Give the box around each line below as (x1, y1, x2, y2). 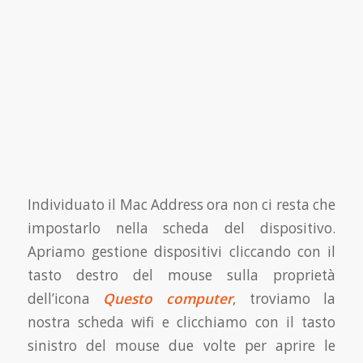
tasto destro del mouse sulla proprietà (27, 266, 336, 285)
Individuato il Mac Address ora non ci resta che (27, 195, 336, 215)
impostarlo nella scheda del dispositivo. (27, 219, 336, 238)
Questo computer (103, 289, 233, 309)
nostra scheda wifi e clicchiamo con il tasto (27, 313, 336, 332)
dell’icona (27, 289, 104, 309)
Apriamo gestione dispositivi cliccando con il (27, 242, 336, 262)
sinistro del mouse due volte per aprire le (27, 336, 336, 356)
